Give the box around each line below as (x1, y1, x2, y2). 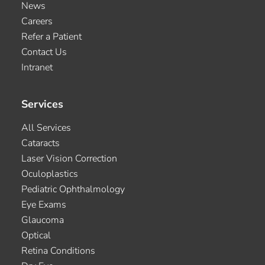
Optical (21, 228, 51, 242)
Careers (21, 14, 53, 28)
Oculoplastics (21, 167, 78, 180)
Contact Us (21, 45, 67, 59)
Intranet (21, 60, 53, 74)
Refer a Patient (21, 30, 82, 43)
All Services (21, 121, 71, 134)
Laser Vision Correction (21, 151, 117, 165)
